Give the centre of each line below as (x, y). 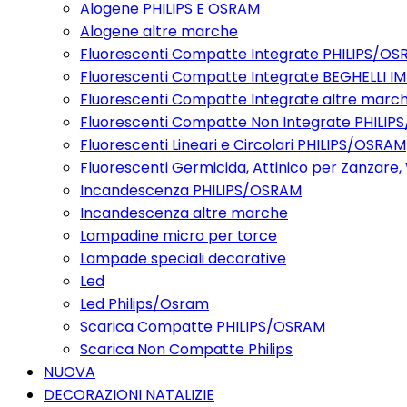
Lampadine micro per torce (179, 236)
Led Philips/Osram (144, 304)
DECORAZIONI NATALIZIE (129, 395)
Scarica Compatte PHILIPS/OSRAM (203, 327)
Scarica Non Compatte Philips (186, 349)
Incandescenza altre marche (184, 213)
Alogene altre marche (159, 31)
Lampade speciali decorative (183, 258)
